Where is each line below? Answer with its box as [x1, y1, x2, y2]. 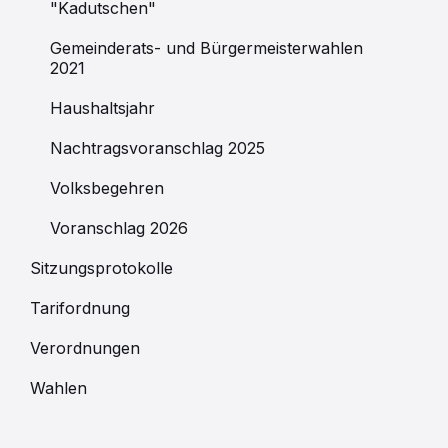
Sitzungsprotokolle [30, 258, 173, 279]
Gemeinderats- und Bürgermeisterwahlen [50, 38, 363, 59]
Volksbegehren [50, 178, 164, 199]
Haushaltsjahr [50, 98, 155, 119]
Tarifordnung [30, 298, 130, 319]
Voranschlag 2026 [50, 218, 188, 239]
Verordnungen [30, 338, 140, 359]
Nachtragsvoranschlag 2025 [50, 138, 265, 159]
